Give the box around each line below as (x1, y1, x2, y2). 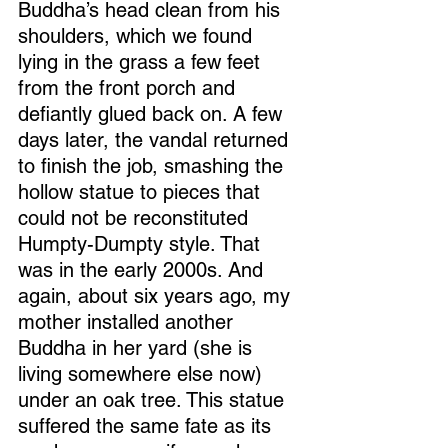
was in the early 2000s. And (18, 258, 269, 282)
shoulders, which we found (18, 24, 258, 48)
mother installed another (18, 310, 239, 334)
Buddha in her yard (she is (18, 336, 258, 360)
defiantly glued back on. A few (18, 102, 288, 126)
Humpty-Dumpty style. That (18, 232, 266, 256)
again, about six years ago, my (18, 284, 296, 308)
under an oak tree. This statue (18, 388, 290, 412)
